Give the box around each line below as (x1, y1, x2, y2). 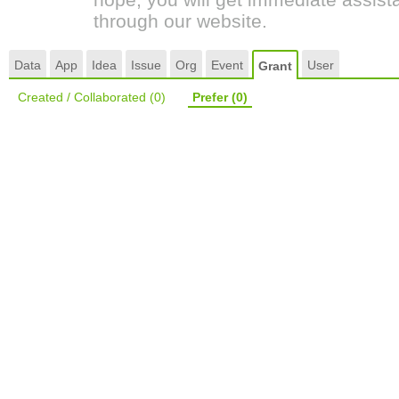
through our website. (94, 11, 267, 31)
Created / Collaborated (18, 90, 150, 104)
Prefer (192, 90, 232, 104)
